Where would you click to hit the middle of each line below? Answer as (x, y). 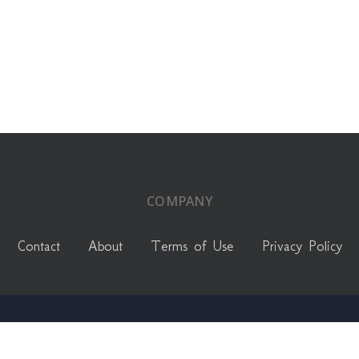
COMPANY (179, 201)
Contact (38, 246)
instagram (213, 339)
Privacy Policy (302, 246)
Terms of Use (192, 246)
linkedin (150, 339)
